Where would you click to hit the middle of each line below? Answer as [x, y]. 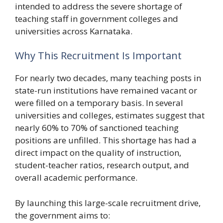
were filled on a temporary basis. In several [99, 103]
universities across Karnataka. [74, 31]
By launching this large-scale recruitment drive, [108, 203]
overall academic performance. [76, 178]
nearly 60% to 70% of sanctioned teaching [97, 128]
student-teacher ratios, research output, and [102, 165]
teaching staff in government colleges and [97, 18]
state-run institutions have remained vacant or [106, 91]
